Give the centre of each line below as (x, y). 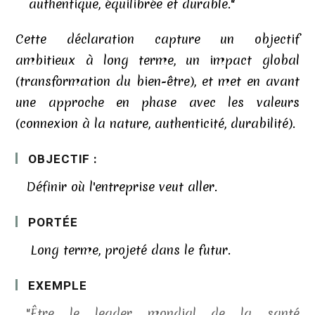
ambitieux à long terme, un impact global (157, 60)
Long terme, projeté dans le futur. (129, 250)
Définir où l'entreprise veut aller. (122, 186)
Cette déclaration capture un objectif (157, 39)
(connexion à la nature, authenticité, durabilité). (156, 123)
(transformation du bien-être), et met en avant (157, 81)
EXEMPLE (58, 285)
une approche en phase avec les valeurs (157, 102)
